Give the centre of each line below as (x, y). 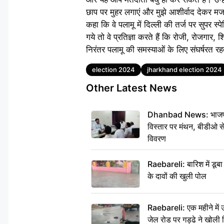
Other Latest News (131, 88)
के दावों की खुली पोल (177, 176)
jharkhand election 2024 (184, 69)
